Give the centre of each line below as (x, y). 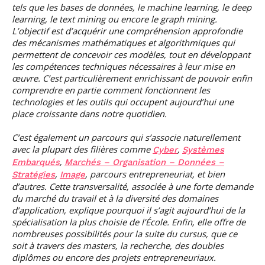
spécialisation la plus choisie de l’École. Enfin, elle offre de (129, 222)
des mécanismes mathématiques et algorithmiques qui (123, 43)
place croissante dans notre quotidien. (89, 114)
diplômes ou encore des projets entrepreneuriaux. (114, 257)
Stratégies (33, 174)
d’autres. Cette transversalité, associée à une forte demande (132, 186)
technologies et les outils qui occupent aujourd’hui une (123, 102)
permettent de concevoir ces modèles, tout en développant (131, 54)
